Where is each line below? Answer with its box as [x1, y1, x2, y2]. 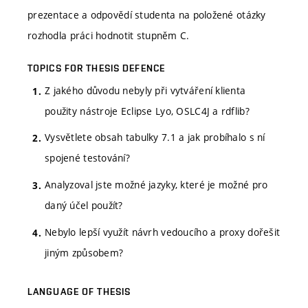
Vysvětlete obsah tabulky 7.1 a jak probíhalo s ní [45, 131, 265, 144]
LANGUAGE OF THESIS [27, 285, 131, 297]
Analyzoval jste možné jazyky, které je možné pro [45, 178, 268, 192]
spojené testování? [45, 151, 131, 165]
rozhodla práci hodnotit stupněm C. [27, 28, 190, 42]
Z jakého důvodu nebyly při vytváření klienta [45, 83, 246, 97]
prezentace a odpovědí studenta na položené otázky [27, 8, 266, 21]
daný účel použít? [45, 199, 126, 212]
